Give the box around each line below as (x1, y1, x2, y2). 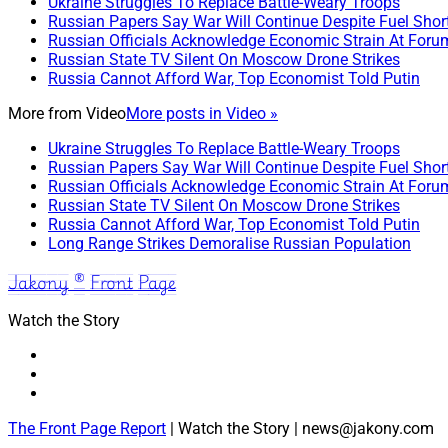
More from (8, 104, 86, 124)
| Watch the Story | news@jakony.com (166, 419, 434, 439)
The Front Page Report (8, 419, 166, 439)
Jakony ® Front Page (8, 269, 176, 296)
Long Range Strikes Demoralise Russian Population (48, 234, 411, 254)
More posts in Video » (126, 104, 278, 124)
